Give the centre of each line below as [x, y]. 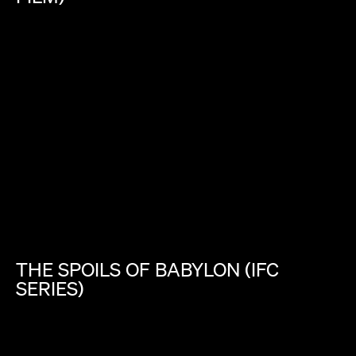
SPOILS [89, 270]
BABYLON [197, 270]
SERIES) [50, 289]
